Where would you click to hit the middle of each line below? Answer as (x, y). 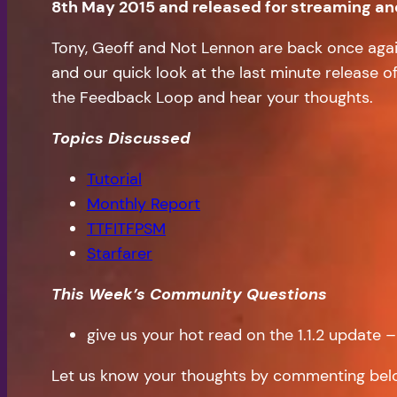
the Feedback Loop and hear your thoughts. (212, 98)
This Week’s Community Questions (189, 295)
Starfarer (120, 254)
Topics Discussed (121, 139)
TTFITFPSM (126, 229)
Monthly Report (144, 204)
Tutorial (114, 179)
